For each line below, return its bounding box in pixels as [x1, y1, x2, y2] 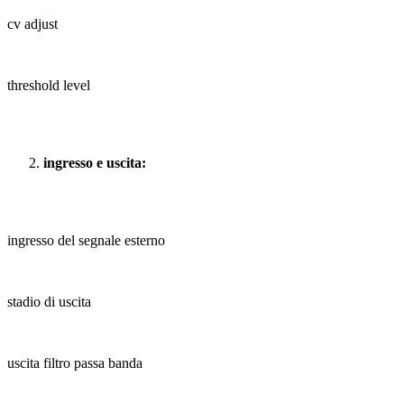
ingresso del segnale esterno [7, 233, 165, 249]
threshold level [7, 78, 90, 94]
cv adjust [7, 16, 58, 32]
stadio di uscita [7, 294, 91, 310]
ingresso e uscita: [43, 155, 146, 171]
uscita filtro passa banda [7, 355, 142, 372]
